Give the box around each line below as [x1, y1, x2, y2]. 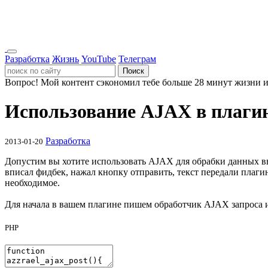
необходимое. [5, 177, 60, 188]
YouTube [81, 54, 116, 64]
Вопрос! [5, 77, 38, 87]
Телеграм [118, 54, 156, 64]
